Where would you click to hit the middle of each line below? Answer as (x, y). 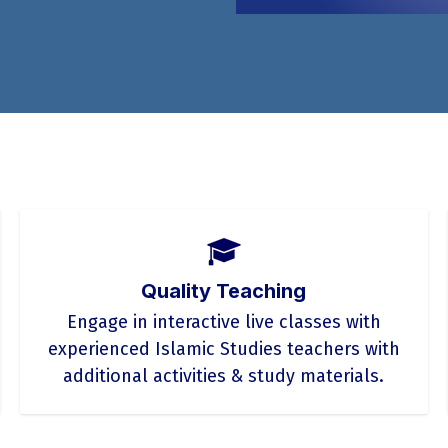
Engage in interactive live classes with (223, 322)
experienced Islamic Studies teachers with (223, 349)
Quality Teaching (224, 291)
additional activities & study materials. (224, 376)
